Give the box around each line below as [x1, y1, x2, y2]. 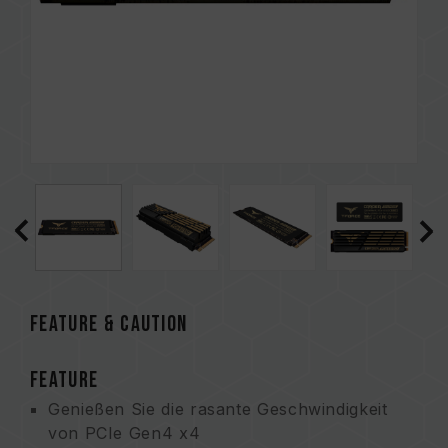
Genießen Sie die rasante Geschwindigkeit [48, 399, 388, 419]
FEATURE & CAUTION [30, 311, 188, 338]
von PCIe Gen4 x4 [48, 423, 201, 443]
